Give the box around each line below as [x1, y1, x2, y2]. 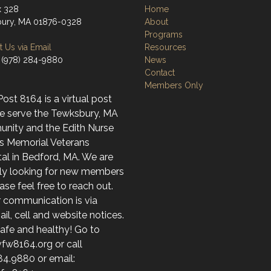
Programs [145, 30, 183, 40]
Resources [145, 42, 186, 53]
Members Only [145, 80, 203, 91]
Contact [145, 68, 175, 78]
